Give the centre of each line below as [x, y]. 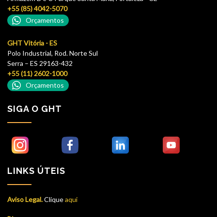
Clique [53, 199]
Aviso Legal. [25, 199]
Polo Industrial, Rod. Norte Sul [53, 53]
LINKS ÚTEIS [36, 170]
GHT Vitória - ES [32, 43]
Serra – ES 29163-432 [40, 63]
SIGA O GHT [35, 108]
